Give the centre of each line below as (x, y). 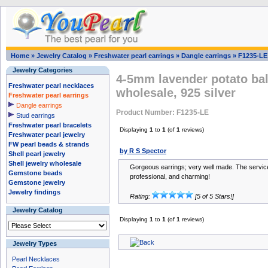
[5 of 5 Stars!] (214, 196)
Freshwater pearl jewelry (47, 135)
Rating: (141, 196)
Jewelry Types (35, 243)
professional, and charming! (170, 176)
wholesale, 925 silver (176, 93)
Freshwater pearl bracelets (50, 125)
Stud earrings (36, 115)
